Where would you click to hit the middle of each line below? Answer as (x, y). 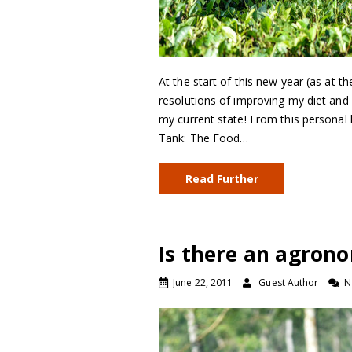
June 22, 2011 (203, 282)
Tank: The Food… (204, 138)
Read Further (222, 179)
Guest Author (289, 282)
